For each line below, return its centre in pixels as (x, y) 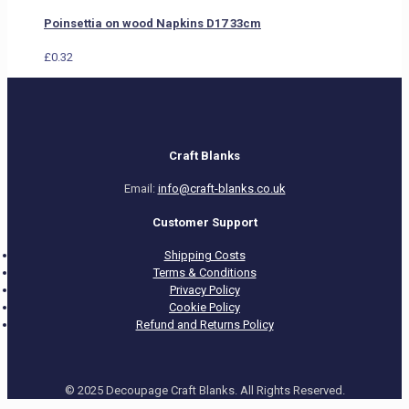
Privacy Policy (204, 289)
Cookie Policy (204, 307)
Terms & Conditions (204, 272)
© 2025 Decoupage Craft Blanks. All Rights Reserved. (204, 390)
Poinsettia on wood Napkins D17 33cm (152, 24)
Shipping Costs (204, 255)
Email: (141, 189)
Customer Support (204, 222)
